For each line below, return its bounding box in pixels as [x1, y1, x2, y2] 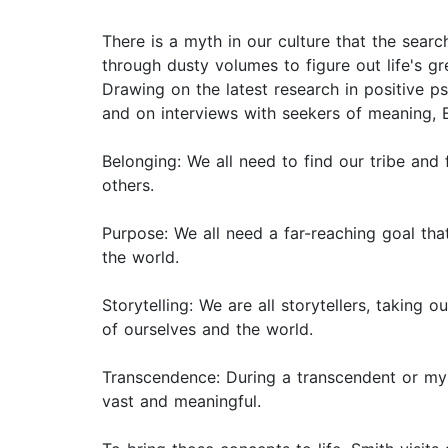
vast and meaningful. [102, 391, 261, 412]
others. [102, 175, 154, 196]
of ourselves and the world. [102, 319, 313, 340]
